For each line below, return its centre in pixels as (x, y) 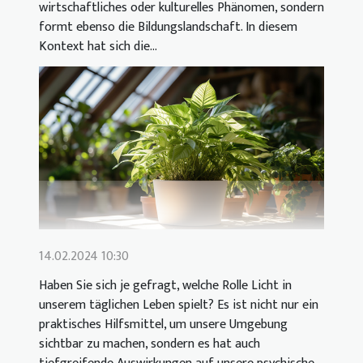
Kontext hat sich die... (98, 47)
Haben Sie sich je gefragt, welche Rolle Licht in (165, 286)
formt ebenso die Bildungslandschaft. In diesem (168, 28)
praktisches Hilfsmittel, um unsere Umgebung (163, 325)
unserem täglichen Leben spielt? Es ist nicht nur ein (179, 305)
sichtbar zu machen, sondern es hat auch (149, 344)
